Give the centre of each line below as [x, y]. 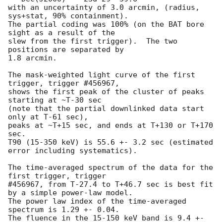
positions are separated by [66, 50]
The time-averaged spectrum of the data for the [111, 168]
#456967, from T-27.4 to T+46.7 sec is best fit [111, 185]
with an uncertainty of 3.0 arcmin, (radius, [104, 8]
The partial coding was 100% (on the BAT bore [106, 25]
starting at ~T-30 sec [55, 100]
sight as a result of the [61, 33]
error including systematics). [73, 151]
